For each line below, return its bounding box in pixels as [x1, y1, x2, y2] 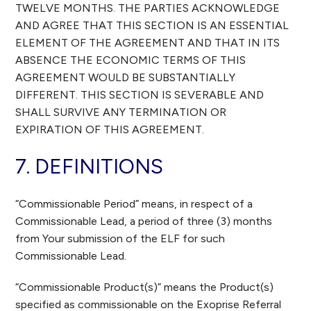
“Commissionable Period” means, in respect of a [15, 197, 253, 210]
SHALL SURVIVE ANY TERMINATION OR [15, 106, 227, 119]
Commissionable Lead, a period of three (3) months [15, 215, 276, 228]
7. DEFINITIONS [15, 153, 164, 179]
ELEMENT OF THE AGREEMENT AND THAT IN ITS [15, 36, 280, 49]
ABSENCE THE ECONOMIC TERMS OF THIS [15, 53, 246, 67]
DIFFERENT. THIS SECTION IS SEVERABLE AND [15, 88, 264, 101]
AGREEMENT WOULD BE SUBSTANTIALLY [15, 71, 236, 84]
